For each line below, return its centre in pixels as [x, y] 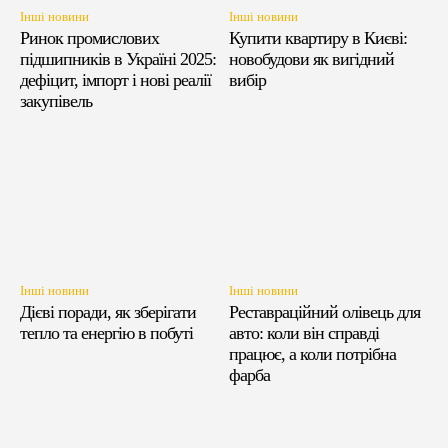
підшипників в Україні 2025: [118, 59]
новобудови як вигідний [311, 59]
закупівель [56, 101]
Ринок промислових [89, 38]
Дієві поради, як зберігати [108, 312]
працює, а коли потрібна [312, 354]
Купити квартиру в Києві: [318, 38]
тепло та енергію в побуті [106, 333]
